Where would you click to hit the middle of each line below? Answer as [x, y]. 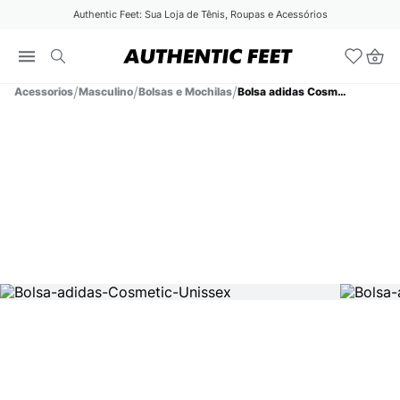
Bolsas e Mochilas [185, 92]
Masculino [106, 92]
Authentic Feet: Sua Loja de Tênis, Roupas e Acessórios [200, 14]
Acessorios [44, 92]
